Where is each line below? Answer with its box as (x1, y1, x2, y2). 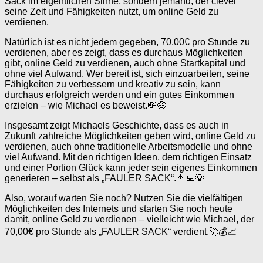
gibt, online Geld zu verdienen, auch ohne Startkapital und (5, 58, 245, 69)
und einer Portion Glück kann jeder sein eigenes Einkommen (5, 163, 257, 173)
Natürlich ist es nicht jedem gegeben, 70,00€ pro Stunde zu (5, 37, 250, 48)
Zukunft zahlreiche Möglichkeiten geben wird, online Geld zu (5, 131, 256, 141)
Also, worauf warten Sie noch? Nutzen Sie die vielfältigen (5, 193, 243, 204)
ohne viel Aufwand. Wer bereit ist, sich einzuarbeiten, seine (5, 69, 249, 79)
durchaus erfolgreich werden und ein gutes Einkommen (5, 90, 234, 100)
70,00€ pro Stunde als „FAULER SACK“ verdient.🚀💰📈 (5, 227, 237, 237)
